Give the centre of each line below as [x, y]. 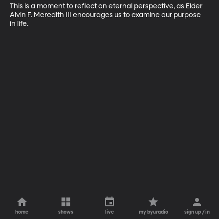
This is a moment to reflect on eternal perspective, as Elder [107, 6]
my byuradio [153, 212]
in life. [19, 24]
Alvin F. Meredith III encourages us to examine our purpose [106, 15]
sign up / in [197, 212]
